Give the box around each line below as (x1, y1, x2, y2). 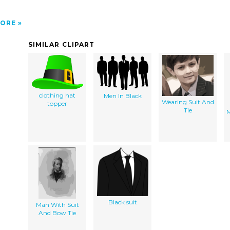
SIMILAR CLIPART (28, 40, 95, 48)
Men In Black (103, 91, 142, 100)
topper (47, 99, 67, 107)
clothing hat (39, 91, 75, 99)
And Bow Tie (39, 208, 76, 217)
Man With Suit (35, 200, 79, 208)
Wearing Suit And (161, 98, 214, 106)
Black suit (108, 198, 137, 206)
